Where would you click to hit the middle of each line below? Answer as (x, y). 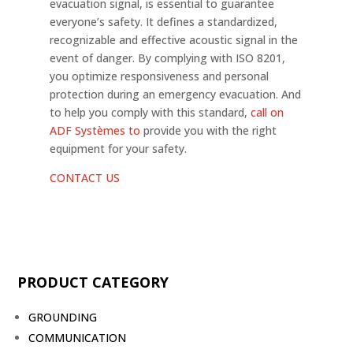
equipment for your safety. (118, 149)
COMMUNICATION (78, 338)
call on (267, 112)
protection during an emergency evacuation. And (175, 94)
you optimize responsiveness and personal (159, 76)
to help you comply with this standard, (150, 112)
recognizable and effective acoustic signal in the (173, 40)
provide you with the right (208, 130)
